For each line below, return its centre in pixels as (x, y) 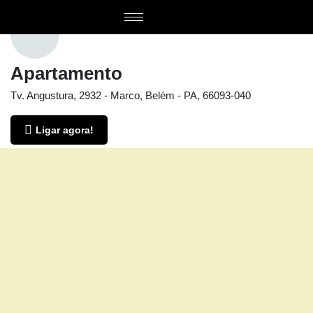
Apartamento (66, 73)
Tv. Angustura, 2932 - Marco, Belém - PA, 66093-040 (131, 95)
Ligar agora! (65, 130)
